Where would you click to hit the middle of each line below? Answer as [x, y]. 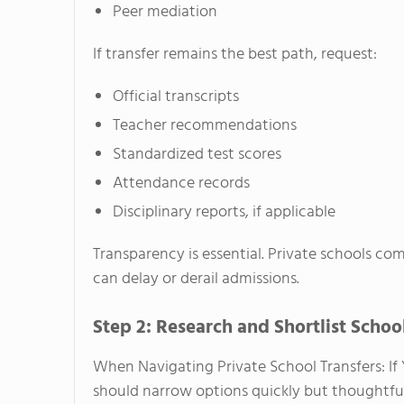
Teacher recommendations [205, 126]
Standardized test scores [197, 155]
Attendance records [181, 184]
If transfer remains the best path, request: [235, 55]
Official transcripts [176, 97]
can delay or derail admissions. [196, 280]
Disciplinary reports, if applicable [224, 213]
